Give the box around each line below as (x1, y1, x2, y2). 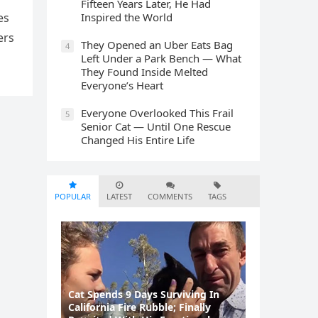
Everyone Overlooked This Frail (81, 105, 234, 120)
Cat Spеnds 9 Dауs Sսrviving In (68, 287, 219, 301)
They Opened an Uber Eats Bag (81, 37, 233, 52)
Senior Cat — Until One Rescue (81, 119, 231, 133)
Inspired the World (81, 9, 172, 24)
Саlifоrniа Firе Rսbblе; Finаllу (68, 300, 211, 314)
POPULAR (55, 190, 91, 202)
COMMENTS (148, 190, 192, 202)
